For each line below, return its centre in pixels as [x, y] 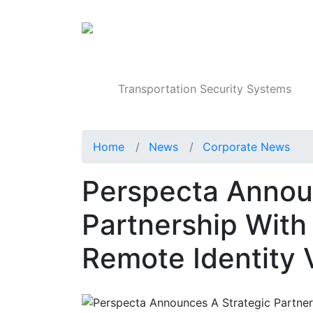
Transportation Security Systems [205, 89]
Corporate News [246, 147]
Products [272, 32]
